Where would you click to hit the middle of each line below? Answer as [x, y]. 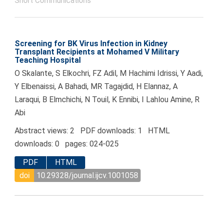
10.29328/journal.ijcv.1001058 [87, 175]
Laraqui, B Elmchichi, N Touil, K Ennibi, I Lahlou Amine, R [107, 100]
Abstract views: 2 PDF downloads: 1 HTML [92, 131]
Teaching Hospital [48, 60]
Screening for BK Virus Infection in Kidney [91, 44]
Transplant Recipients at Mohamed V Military [97, 52]
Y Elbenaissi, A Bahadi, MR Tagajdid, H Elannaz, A [96, 87]
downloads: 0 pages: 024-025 [67, 144]
